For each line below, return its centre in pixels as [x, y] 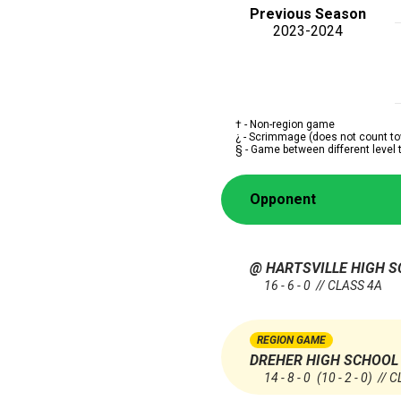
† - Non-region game [285, 124]
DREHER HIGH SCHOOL [324, 361]
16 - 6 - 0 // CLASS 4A [323, 286]
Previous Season [308, 13]
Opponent [283, 200]
